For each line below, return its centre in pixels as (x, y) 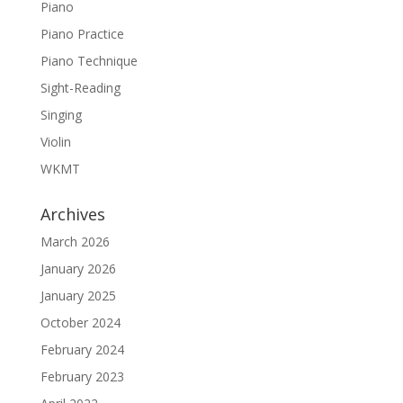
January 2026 (78, 269)
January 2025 (78, 296)
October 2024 (80, 322)
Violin (55, 142)
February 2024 (82, 349)
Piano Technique (89, 61)
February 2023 (82, 376)
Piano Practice (82, 34)
